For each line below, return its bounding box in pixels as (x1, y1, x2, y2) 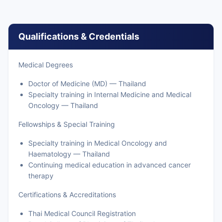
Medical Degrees (18, 60, 73, 69)
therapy (28, 171, 54, 180)
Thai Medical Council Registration (28, 209, 136, 218)
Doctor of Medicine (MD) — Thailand (28, 79, 146, 88)
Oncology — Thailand (28, 101, 98, 110)
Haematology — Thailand (28, 150, 110, 158)
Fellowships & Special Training (18, 120, 115, 128)
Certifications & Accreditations (18, 190, 116, 199)
